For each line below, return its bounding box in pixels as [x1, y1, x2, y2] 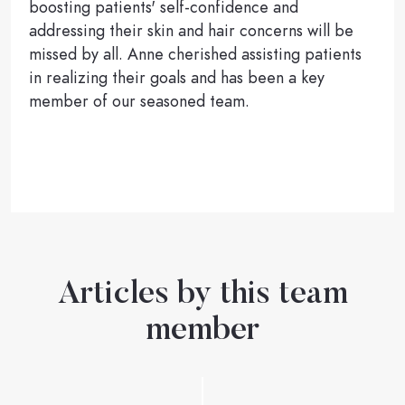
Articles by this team [57, 278, 348, 312]
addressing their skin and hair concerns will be [29, 18, 353, 42]
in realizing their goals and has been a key [29, 65, 325, 89]
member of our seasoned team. [29, 89, 250, 112]
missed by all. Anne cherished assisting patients [29, 42, 362, 65]
